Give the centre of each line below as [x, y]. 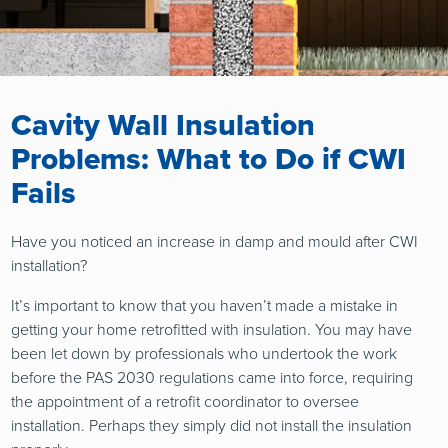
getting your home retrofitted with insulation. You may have [212, 330]
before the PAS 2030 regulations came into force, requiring [212, 378]
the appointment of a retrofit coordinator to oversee [185, 402]
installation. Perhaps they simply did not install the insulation [212, 426]
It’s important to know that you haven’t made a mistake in [205, 306]
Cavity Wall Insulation [163, 125]
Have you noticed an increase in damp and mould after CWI [215, 242]
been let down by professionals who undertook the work [204, 354]
